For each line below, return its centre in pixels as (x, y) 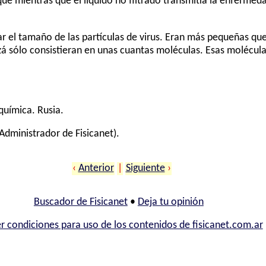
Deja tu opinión (170, 202)
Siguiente (145, 168)
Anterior (96, 168)
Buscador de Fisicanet (80, 202)
